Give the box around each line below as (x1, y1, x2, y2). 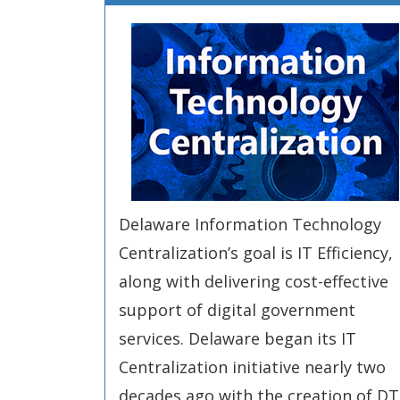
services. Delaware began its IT (119, 328, 356, 349)
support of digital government (119, 299, 355, 321)
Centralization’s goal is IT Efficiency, (119, 242, 393, 263)
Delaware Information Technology (119, 213, 381, 235)
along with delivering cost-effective (119, 271, 388, 292)
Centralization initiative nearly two (119, 356, 386, 378)
